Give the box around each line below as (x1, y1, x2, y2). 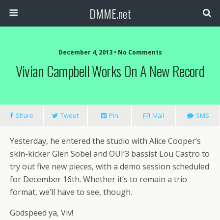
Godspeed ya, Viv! (10, 207, 73, 218)
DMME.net (89, 4, 131, 22)
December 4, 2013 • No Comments (58, 48, 162, 56)
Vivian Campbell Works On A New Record (15, 60, 205, 81)
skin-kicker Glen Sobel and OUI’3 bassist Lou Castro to (10, 148, 210, 159)
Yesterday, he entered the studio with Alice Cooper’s (10, 136, 201, 146)
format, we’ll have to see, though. (10, 187, 132, 197)
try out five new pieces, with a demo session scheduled (10, 161, 209, 172)
